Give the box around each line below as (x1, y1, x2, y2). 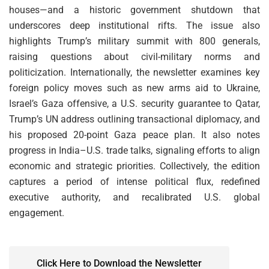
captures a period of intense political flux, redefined (9, 175, 260, 187)
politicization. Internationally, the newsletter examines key (9, 66, 260, 78)
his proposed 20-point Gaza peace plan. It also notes (9, 128, 260, 141)
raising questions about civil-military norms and (9, 50, 260, 62)
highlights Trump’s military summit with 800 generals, (9, 35, 260, 47)
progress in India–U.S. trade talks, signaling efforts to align (9, 144, 260, 156)
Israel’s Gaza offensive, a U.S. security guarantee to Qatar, (9, 97, 260, 109)
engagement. (9, 207, 64, 219)
